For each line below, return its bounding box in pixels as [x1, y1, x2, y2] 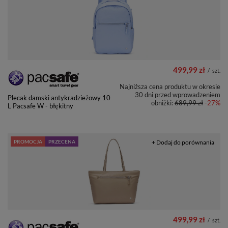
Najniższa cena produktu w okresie [120, 82, 220, 91]
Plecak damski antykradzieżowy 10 [8, 94, 110, 102]
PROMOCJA [14, 138, 42, 145]
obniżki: [151, 99, 175, 107]
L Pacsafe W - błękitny [8, 102, 73, 110]
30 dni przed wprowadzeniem [135, 91, 220, 99]
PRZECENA [48, 138, 75, 145]
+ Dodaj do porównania [152, 138, 214, 147]
